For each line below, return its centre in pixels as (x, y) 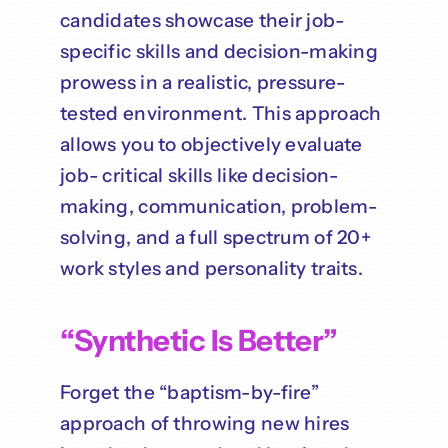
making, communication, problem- (218, 207)
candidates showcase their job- (202, 21)
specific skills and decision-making (218, 52)
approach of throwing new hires (204, 424)
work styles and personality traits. (211, 269)
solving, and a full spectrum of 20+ (215, 238)
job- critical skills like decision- (198, 176)
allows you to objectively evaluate (211, 145)
